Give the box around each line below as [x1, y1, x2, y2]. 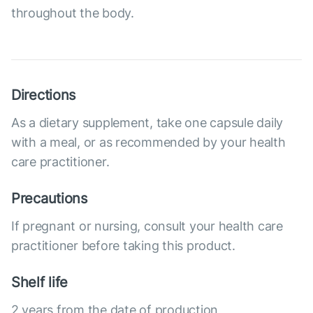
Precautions [11, 190, 87, 208]
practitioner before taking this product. [11, 238, 235, 254]
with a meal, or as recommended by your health [11, 135, 286, 150]
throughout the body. [11, 6, 134, 21]
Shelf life [11, 274, 68, 291]
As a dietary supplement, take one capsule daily [11, 115, 284, 131]
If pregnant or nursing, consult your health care [11, 219, 283, 234]
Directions [11, 87, 76, 104]
